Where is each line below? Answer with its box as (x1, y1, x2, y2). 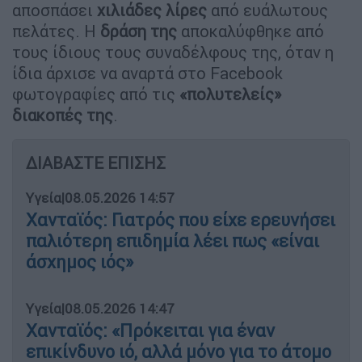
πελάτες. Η (12, 20, 96, 41)
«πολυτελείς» (175, 83, 281, 104)
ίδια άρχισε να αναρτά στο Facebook (12, 62, 283, 83)
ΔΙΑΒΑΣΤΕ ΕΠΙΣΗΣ (26, 152, 166, 173)
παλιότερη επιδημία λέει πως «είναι (26, 229, 319, 252)
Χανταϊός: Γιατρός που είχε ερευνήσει (26, 208, 335, 231)
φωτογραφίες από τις (12, 83, 175, 104)
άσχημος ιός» (26, 250, 133, 273)
